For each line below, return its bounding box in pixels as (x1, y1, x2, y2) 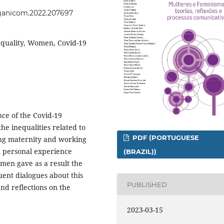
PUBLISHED (127, 180, 167, 188)
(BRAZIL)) (123, 147, 157, 156)
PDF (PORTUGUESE (130, 133, 199, 142)
